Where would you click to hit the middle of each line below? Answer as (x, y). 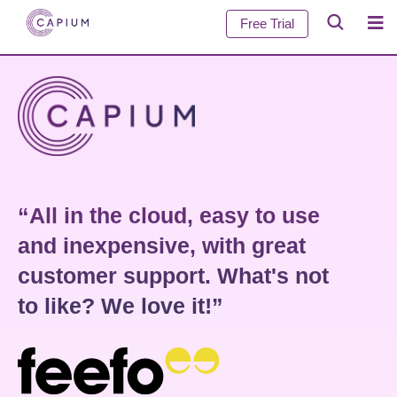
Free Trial (267, 23)
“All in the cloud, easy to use (169, 215)
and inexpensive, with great (162, 245)
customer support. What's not (173, 275)
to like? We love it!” (121, 305)
